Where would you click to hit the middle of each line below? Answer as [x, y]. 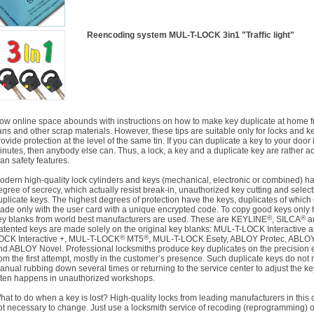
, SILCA [286, 219]
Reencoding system [127, 35]
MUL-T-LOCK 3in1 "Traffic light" [231, 35]
